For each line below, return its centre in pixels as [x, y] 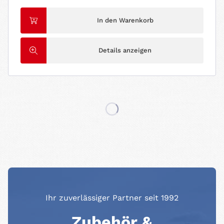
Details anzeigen [125, 50]
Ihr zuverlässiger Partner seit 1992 [112, 198]
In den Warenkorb [125, 20]
